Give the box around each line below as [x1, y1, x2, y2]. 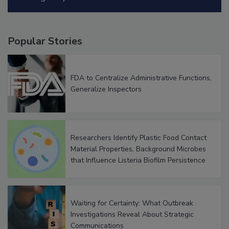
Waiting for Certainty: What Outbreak [71, 198, 193, 208]
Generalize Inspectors [71, 84, 142, 94]
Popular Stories [8, 34, 82, 49]
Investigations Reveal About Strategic [71, 209, 194, 219]
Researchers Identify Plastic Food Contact [71, 132, 207, 143]
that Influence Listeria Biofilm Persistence [71, 155, 205, 165]
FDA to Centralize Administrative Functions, [71, 73, 212, 83]
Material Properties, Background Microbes [71, 144, 206, 154]
